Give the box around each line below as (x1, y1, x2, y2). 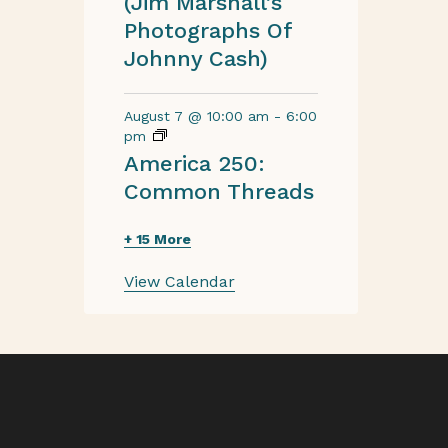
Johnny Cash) (123, 46, 268, 71)
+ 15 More (123, 231, 191, 247)
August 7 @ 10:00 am (123, 108, 269, 124)
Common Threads (123, 179, 314, 204)
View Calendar (123, 272, 235, 291)
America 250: (123, 151, 265, 176)
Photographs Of (123, 18, 293, 43)
